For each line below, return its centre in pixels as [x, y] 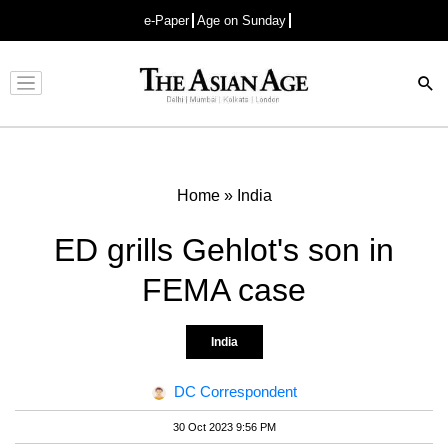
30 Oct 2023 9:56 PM [224, 426]
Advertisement [219, 99]
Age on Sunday [241, 20]
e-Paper [166, 20]
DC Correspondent [235, 391]
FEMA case [224, 289]
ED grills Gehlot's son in [224, 249]
